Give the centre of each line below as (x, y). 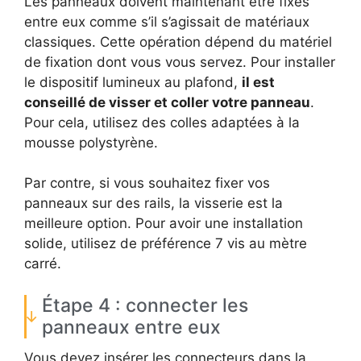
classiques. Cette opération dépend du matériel (178, 41)
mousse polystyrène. (91, 142)
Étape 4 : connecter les (145, 305)
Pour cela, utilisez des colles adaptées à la (162, 122)
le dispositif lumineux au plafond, (133, 82)
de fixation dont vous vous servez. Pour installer (180, 62)
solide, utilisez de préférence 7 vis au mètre (166, 244)
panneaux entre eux (131, 327)
